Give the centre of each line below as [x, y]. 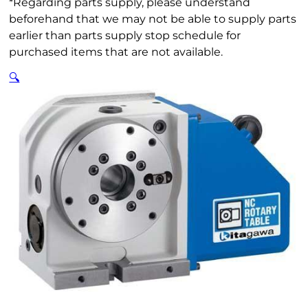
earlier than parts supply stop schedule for [125, 36]
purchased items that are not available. [116, 52]
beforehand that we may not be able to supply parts [153, 19]
